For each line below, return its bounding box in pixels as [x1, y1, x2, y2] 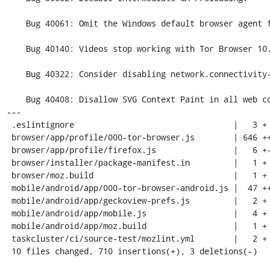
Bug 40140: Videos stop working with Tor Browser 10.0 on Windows [6, 43, 26, 54]
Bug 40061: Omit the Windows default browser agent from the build [6, 17, 26, 29]
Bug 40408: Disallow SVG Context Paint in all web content [6, 93, 26, 105]
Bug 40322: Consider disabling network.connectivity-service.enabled [6, 68, 26, 80]
